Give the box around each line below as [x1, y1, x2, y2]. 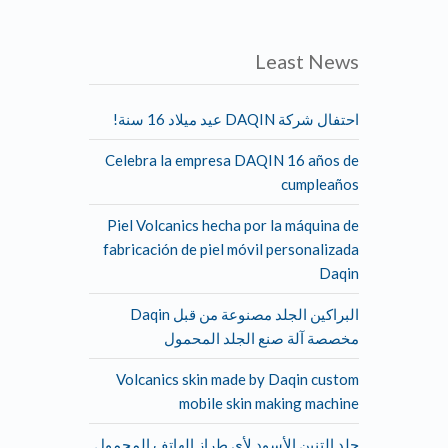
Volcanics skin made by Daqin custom [174, 369, 417, 388]
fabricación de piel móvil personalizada [161, 239, 417, 258]
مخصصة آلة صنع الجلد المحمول [222, 328, 417, 347]
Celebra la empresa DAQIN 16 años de [163, 150, 417, 169]
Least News [313, 48, 417, 73]
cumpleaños [339, 174, 417, 193]
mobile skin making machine [237, 393, 417, 412]
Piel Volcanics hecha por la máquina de [165, 215, 417, 234]
